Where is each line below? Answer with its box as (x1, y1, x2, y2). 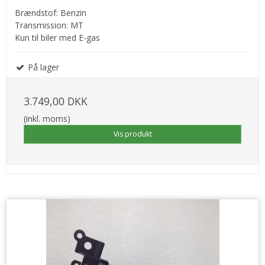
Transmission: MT (15, 20, 83, 31)
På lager (25, 62, 59, 73)
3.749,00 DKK (24, 94, 88, 109)
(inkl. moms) (24, 113, 70, 125)
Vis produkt (113, 129, 152, 140)
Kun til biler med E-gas (15, 32, 100, 44)
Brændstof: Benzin (15, 7, 86, 19)
